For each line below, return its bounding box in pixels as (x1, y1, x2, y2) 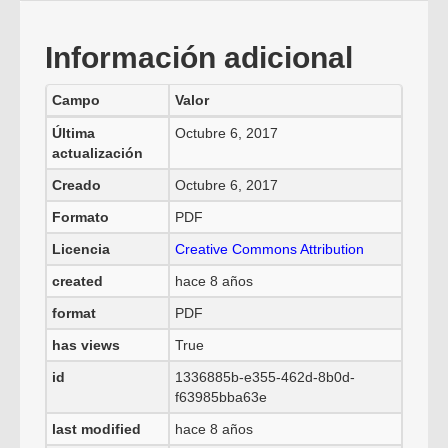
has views (52, 337, 120, 353)
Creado (52, 177, 101, 193)
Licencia (52, 241, 110, 257)
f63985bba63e (175, 389, 267, 405)
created (52, 273, 103, 289)
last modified (52, 421, 141, 437)
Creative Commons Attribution (175, 241, 364, 257)
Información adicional (45, 41, 353, 74)
